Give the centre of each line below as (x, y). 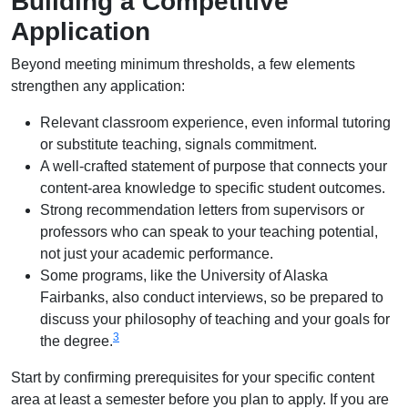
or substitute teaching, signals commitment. (178, 144)
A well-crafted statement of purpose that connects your (214, 166)
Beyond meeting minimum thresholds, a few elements (183, 64)
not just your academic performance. (157, 254)
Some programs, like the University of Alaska (184, 275)
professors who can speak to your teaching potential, (209, 232)
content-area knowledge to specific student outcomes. (213, 188)
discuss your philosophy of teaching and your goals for (215, 319)
